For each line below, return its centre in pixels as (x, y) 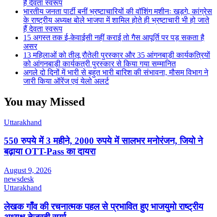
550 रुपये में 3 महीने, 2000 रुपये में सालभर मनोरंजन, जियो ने (103, 141)
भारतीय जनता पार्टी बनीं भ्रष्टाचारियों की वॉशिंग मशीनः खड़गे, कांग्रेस (118, 11)
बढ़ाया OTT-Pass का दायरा (50, 152)
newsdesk (19, 179)
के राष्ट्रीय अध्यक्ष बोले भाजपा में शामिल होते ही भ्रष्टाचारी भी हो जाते (116, 20)
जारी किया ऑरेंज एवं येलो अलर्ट (66, 81)
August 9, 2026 (28, 170)
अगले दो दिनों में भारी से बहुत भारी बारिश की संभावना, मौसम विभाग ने (116, 72)
